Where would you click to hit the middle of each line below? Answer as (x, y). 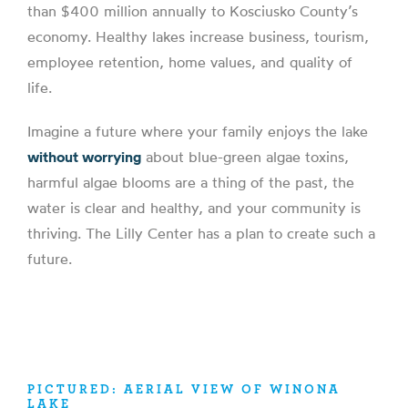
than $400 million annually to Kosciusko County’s (193, 11)
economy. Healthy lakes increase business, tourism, (198, 36)
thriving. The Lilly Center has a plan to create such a (201, 233)
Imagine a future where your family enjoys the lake (198, 131)
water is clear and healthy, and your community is (194, 208)
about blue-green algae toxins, (245, 157)
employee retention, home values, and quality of (190, 62)
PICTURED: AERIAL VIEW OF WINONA (184, 389)
